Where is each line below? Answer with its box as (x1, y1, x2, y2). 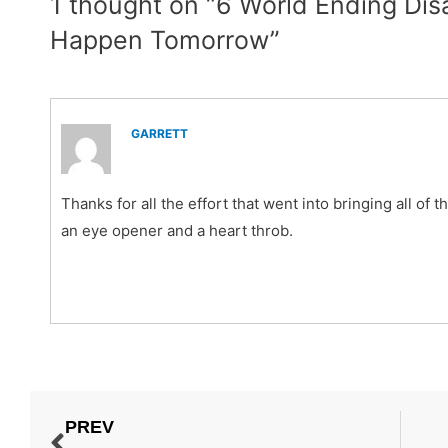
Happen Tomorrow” (50, 25, 280, 56)
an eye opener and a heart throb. (61, 221, 293, 241)
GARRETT (130, 126, 188, 142)
